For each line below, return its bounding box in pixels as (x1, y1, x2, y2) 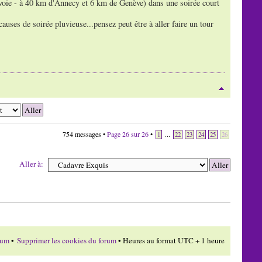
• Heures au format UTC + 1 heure (116, 235, 225, 246)
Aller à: (19, 158, 44, 169)
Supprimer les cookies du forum (17, 235, 117, 246)
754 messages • (63, 129, 108, 139)
